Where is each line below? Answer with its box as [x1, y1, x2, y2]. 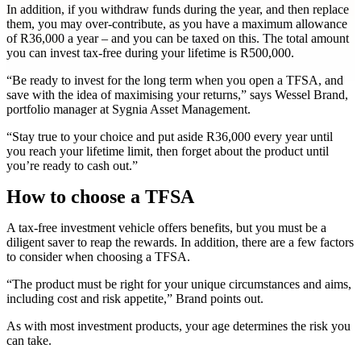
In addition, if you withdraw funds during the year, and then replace [6, 2, 349, 17]
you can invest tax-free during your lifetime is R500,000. [6, 46, 294, 60]
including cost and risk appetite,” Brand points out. [6, 292, 263, 306]
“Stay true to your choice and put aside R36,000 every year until [6, 130, 333, 144]
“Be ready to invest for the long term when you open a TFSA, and [6, 73, 343, 88]
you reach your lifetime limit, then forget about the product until [6, 144, 329, 159]
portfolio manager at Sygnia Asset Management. [6, 102, 251, 117]
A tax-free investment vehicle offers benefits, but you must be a [6, 221, 326, 235]
